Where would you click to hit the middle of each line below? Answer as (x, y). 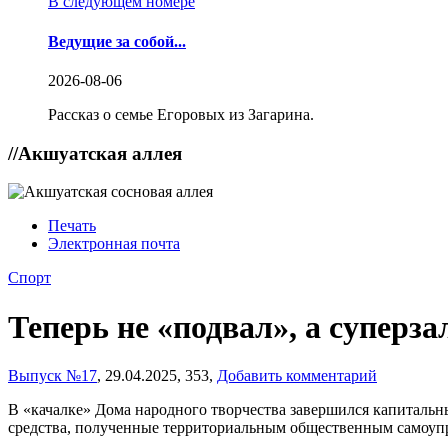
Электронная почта (114, 244)
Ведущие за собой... (117, 41)
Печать (72, 226)
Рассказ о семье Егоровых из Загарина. (181, 114)
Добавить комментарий (297, 376)
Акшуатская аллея (100, 153)
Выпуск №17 (52, 376)
